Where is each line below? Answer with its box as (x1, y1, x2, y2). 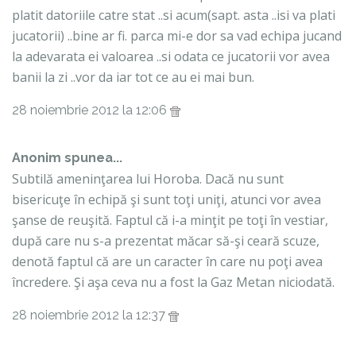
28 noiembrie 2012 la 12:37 (12, 308, 168, 323)
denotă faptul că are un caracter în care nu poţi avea (12, 253, 323, 271)
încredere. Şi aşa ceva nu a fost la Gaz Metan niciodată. (12, 273, 335, 292)
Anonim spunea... (12, 150, 122, 166)
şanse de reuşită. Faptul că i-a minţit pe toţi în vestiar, (12, 211, 328, 230)
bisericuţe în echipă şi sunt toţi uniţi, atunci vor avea (12, 191, 321, 209)
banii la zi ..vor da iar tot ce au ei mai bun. (12, 68, 254, 87)
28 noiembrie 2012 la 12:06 (12, 103, 170, 118)
